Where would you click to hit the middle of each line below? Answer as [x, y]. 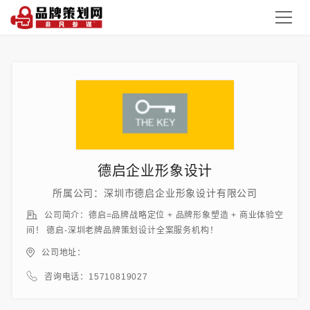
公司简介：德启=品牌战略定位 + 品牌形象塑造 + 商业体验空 [164, 215]
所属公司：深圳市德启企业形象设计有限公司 [155, 193]
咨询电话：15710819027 [96, 277]
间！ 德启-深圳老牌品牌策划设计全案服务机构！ [122, 230]
